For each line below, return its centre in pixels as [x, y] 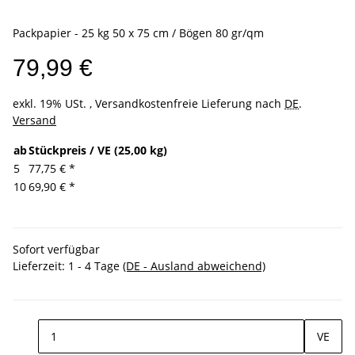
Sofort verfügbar [56, 250]
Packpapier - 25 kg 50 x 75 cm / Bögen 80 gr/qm [138, 33]
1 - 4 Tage [95, 266]
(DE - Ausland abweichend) [194, 266]
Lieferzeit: [40, 266]
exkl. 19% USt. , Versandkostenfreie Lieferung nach [149, 104]
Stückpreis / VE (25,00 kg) [98, 151]
